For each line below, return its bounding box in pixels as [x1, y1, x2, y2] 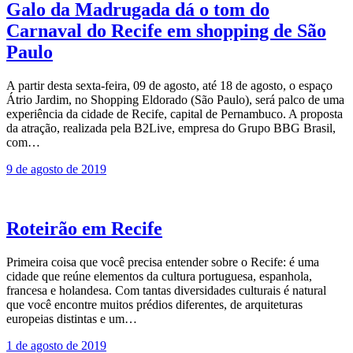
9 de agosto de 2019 [6, 162, 106, 176]
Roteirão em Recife [6, 218, 162, 240]
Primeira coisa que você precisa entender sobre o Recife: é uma [6, 255, 319, 269]
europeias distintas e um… [6, 312, 137, 326]
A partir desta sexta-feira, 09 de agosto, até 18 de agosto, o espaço [6, 78, 333, 92]
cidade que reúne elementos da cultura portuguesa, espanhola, [6, 269, 312, 284]
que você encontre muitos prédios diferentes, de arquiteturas [6, 298, 303, 312]
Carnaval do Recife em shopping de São [6, 20, 326, 41]
